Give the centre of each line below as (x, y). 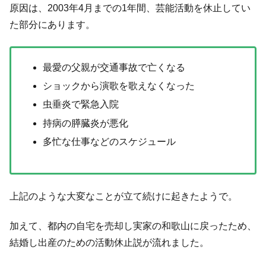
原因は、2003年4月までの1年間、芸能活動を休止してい (130, 8)
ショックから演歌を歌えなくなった (119, 86)
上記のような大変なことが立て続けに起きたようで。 (123, 196)
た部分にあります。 (52, 24)
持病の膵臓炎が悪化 (86, 123)
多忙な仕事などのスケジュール (110, 141)
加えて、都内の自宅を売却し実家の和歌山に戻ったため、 (133, 226)
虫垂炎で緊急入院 (81, 104)
